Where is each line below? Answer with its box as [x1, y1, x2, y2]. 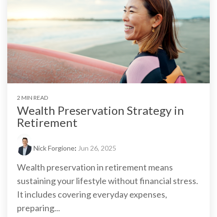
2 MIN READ [17, 93, 48, 101]
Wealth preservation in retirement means [17, 161, 173, 172]
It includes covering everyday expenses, [17, 188, 167, 200]
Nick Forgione [33, 143, 75, 152]
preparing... [17, 202, 60, 213]
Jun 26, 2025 [78, 143, 116, 152]
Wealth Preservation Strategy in [17, 103, 184, 117]
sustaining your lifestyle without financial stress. [17, 175, 198, 186]
